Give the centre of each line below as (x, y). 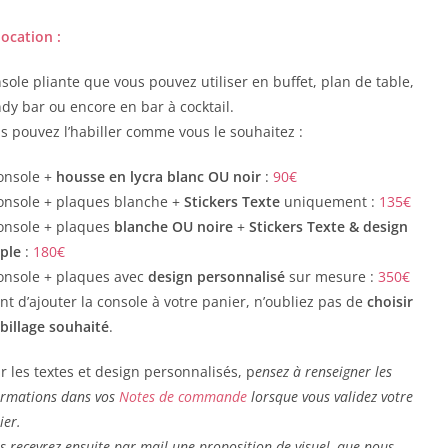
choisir (389, 301)
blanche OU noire (173, 226)
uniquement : (329, 201)
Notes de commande (182, 396)
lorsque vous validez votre (329, 396)
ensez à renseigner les (323, 371)
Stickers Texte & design (328, 226)
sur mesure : (331, 276)
